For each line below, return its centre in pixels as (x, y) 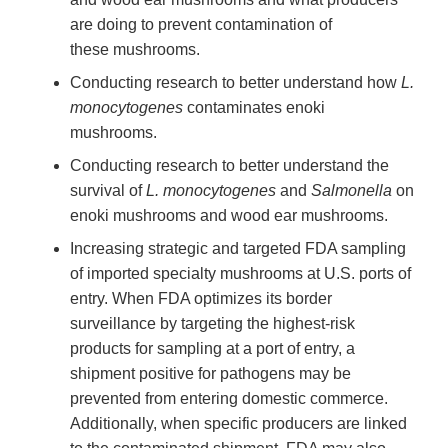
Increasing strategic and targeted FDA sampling (238, 249)
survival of (108, 191)
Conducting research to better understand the (229, 166)
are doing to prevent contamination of (201, 25)
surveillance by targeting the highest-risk (212, 324)
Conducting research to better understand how (235, 83)
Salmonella (351, 191)
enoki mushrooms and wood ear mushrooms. (229, 216)
